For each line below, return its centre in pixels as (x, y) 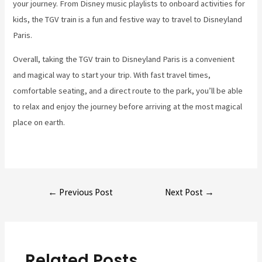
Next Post (185, 192)
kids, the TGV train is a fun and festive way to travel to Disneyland (128, 19)
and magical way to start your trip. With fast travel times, (112, 75)
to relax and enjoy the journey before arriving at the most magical (128, 107)
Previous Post (85, 192)
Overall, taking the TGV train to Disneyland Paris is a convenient (124, 59)
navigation (51, 204)
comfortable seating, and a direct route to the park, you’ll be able (128, 91)
